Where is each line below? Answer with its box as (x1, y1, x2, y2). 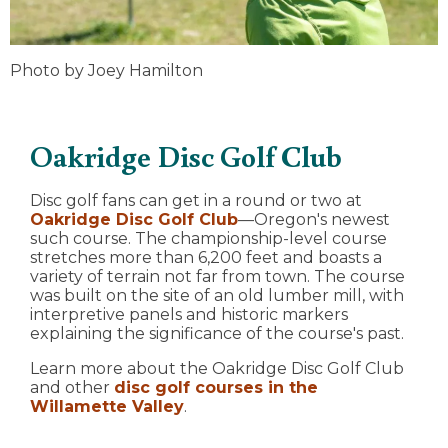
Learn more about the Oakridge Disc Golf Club (30, 358, 404, 378)
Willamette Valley (30, 396, 184, 416)
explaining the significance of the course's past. (30, 323, 408, 343)
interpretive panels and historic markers (30, 304, 348, 324)
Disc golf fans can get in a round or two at (30, 190, 362, 210)
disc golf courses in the (114, 377, 318, 397)
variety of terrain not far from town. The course (30, 266, 405, 286)
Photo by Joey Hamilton (10, 60, 203, 80)
